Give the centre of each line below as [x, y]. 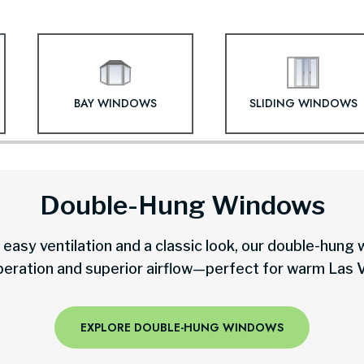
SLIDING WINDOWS [303, 103]
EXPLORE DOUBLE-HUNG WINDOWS [182, 327]
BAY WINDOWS [116, 103]
